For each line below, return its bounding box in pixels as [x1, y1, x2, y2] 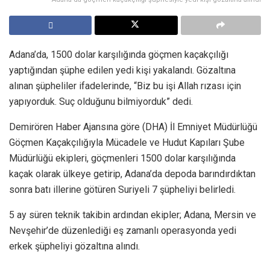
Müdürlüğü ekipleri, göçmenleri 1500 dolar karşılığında [9, 152, 236, 165]
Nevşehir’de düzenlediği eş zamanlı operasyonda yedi [9, 225, 236, 237]
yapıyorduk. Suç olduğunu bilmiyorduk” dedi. [9, 96, 193, 108]
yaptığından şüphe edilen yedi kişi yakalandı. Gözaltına [9, 64, 236, 77]
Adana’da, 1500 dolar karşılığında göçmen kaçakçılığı [9, 49, 228, 61]
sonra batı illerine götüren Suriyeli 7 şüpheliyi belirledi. [9, 184, 236, 196]
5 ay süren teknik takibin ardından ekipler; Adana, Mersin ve [9, 209, 256, 221]
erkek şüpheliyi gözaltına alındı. [9, 240, 140, 253]
